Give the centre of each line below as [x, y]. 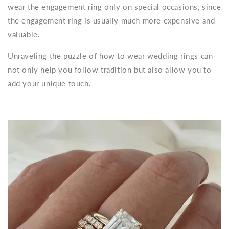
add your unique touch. [50, 84]
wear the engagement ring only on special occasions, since [114, 7]
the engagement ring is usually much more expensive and [111, 21]
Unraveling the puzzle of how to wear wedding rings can [110, 56]
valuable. [24, 35]
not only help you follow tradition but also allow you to [110, 70]
